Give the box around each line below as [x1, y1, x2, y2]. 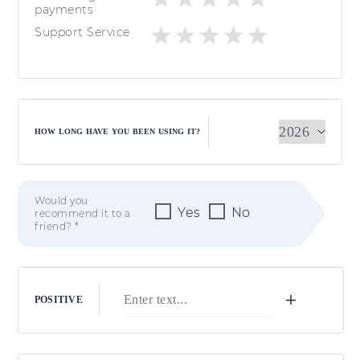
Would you [35, 194, 88, 207]
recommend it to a [35, 207, 131, 220]
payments [35, 2, 93, 18]
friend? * [35, 220, 80, 233]
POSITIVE [35, 294, 83, 306]
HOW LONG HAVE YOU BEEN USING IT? [35, 127, 201, 137]
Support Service [35, 25, 130, 40]
